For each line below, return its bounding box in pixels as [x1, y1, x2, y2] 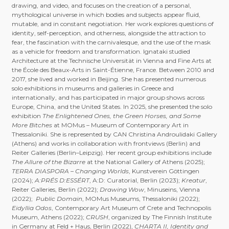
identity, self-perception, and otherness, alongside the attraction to [11, 29, 205, 37]
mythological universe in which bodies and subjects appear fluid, [11, 11, 200, 19]
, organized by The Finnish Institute [108, 213, 212, 221]
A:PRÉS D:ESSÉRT [34, 176, 89, 185]
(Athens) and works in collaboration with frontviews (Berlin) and [11, 140, 200, 148]
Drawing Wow [99, 186, 144, 194]
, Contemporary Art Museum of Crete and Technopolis [51, 204, 211, 212]
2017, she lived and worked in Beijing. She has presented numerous [11, 75, 206, 83]
